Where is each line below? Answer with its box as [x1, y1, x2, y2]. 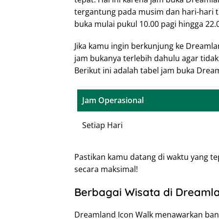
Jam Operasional [82, 94, 144, 106]
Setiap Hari [82, 119, 123, 131]
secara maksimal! [74, 163, 138, 175]
